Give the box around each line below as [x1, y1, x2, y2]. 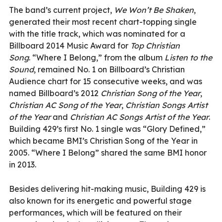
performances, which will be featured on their [9, 207, 182, 218]
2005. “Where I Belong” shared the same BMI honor [9, 147, 207, 158]
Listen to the [165, 52, 212, 62]
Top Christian [130, 40, 180, 51]
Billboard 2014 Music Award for [9, 40, 130, 51]
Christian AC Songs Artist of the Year [70, 111, 209, 122]
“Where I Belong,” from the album [32, 52, 165, 62]
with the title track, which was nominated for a [9, 28, 185, 39]
